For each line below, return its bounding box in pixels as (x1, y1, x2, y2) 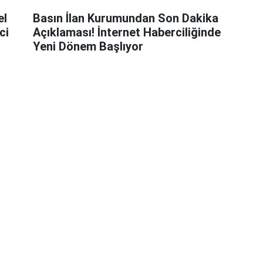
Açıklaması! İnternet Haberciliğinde (32, 25, 221, 39)
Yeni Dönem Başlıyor (32, 39, 143, 53)
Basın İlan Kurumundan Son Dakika (32, 11, 218, 25)
